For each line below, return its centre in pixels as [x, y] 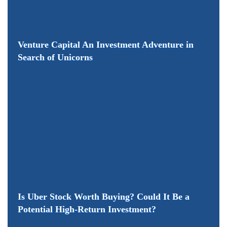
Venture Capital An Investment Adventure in [106, 44]
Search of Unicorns [55, 57]
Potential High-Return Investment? [87, 209]
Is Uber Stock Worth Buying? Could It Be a [104, 196]
